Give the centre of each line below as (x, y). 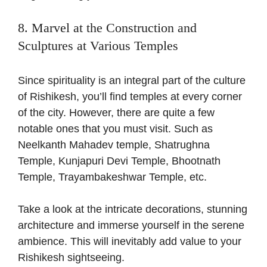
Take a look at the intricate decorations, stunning (133, 209)
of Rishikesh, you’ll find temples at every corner (130, 97)
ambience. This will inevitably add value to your (130, 242)
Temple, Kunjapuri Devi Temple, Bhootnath (119, 161)
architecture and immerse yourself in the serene (131, 226)
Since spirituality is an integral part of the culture (132, 81)
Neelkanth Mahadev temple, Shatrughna (114, 145)
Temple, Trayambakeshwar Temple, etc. (112, 177)
